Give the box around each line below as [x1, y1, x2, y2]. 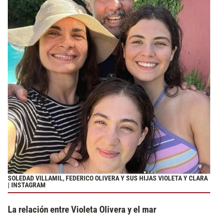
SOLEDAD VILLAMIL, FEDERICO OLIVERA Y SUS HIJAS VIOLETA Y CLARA [8, 174, 208, 182]
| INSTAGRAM [8, 181, 46, 189]
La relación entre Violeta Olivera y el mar [8, 204, 156, 216]
